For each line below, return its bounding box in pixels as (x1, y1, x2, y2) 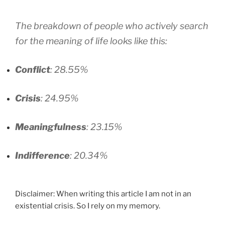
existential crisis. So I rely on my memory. (15, 201, 160, 211)
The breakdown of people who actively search (15, 20, 208, 31)
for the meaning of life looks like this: (15, 35, 167, 46)
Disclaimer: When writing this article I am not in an (15, 189, 191, 199)
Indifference (15, 150, 70, 161)
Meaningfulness (15, 121, 86, 132)
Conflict (15, 64, 50, 75)
